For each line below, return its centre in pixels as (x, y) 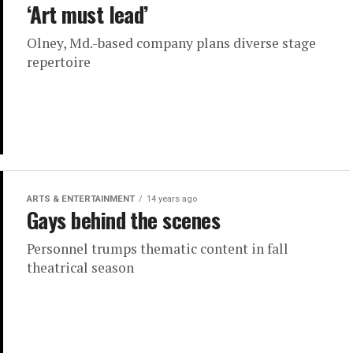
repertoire (59, 62)
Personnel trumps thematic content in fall (158, 249)
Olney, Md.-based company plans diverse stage (171, 43)
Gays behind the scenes (124, 220)
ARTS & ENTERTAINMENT (81, 199)
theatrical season (80, 268)
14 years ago (172, 199)
